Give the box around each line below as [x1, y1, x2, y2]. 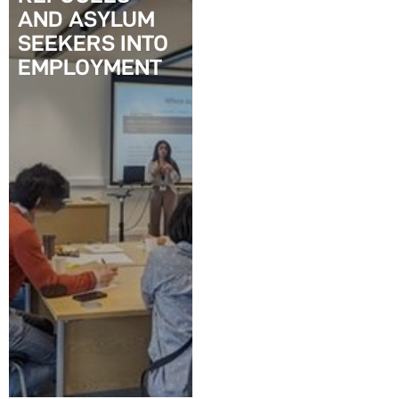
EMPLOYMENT [18, 54, 162, 79]
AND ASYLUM [18, 6, 155, 31]
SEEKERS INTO [18, 30, 168, 55]
